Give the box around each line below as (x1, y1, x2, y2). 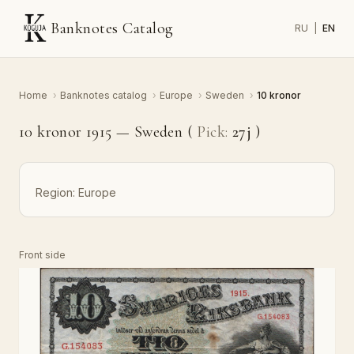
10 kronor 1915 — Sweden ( (19, 122, 198, 141)
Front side (19, 249, 66, 261)
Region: (36, 186, 75, 199)
